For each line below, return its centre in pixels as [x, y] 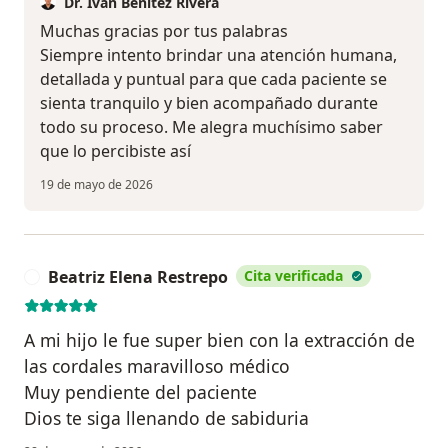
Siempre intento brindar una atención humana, [218, 54]
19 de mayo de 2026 [96, 184]
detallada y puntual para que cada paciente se [213, 78]
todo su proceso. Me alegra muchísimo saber [211, 126]
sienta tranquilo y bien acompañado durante [209, 102]
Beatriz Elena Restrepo [138, 276]
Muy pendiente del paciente [140, 391]
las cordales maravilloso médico [157, 365]
